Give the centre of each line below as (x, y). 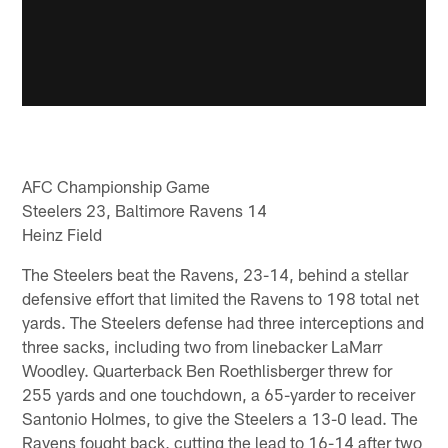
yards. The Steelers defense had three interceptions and (223, 322)
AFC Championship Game (116, 186)
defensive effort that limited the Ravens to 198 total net (221, 298)
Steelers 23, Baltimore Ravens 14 (145, 210)
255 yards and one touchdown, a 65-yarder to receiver (219, 394)
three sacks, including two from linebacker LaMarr (202, 346)
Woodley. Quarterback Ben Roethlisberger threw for (207, 370)
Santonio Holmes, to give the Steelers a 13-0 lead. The (220, 418)
